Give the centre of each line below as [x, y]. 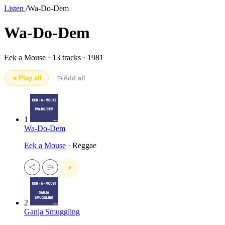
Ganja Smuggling [52, 211]
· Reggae [81, 146]
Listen [15, 8]
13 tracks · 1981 [78, 57]
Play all [30, 78]
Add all [74, 78]
